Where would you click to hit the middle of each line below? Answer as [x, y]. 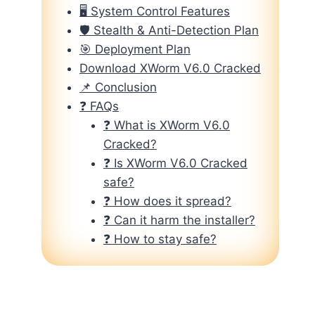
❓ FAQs [99, 106]
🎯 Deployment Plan [135, 49]
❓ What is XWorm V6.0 [166, 125]
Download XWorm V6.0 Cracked [170, 68]
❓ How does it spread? [167, 201]
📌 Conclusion [118, 87]
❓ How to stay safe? [160, 239]
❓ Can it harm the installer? [179, 220]
